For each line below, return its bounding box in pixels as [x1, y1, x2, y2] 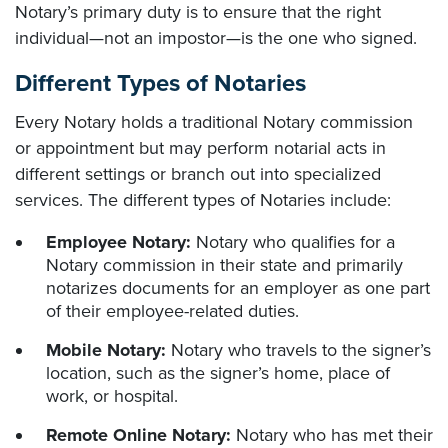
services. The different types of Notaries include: [15, 189, 391, 212]
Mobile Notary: [46, 339, 166, 362]
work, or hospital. [46, 385, 178, 408]
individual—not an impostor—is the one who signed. [15, 27, 417, 50]
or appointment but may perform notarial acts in [15, 137, 386, 160]
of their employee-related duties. [46, 300, 299, 323]
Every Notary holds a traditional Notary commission [15, 111, 413, 134]
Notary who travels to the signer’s [166, 339, 431, 362]
